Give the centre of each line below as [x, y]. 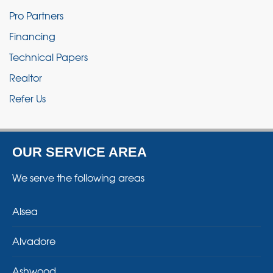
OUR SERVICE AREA [80, 152]
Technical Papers [48, 57]
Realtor [26, 78]
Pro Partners [36, 16]
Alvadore [34, 241]
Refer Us [27, 98]
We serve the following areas [78, 178]
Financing [32, 36]
